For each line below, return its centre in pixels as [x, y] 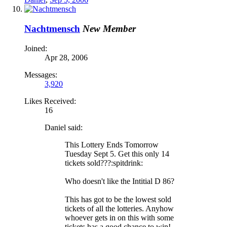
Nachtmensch [52, 29]
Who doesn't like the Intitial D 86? [120, 181]
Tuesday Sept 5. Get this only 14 [117, 154]
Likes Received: [50, 101]
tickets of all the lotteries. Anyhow [119, 208]
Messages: [41, 74]
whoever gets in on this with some [119, 217]
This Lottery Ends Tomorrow [112, 144]
